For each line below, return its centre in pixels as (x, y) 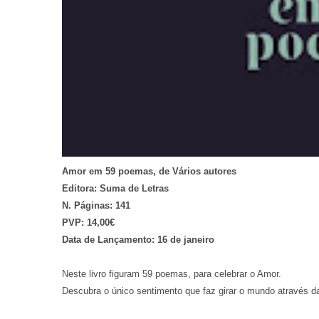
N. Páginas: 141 (96, 205)
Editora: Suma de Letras (115, 188)
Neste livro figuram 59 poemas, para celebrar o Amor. (172, 273)
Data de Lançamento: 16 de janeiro (138, 239)
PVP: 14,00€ (88, 222)
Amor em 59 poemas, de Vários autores (149, 171)
